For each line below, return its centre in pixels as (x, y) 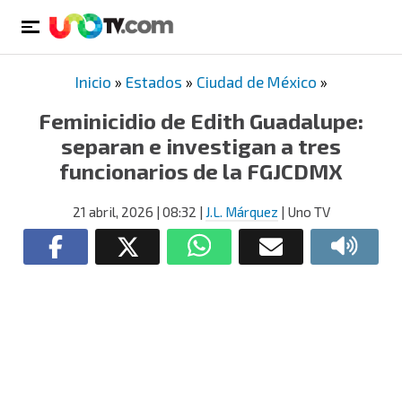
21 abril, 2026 (113, 212)
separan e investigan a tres (201, 146)
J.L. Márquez (241, 212)
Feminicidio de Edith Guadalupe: (201, 121)
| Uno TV (304, 212)
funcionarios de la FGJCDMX (201, 171)
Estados (153, 82)
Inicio (93, 82)
